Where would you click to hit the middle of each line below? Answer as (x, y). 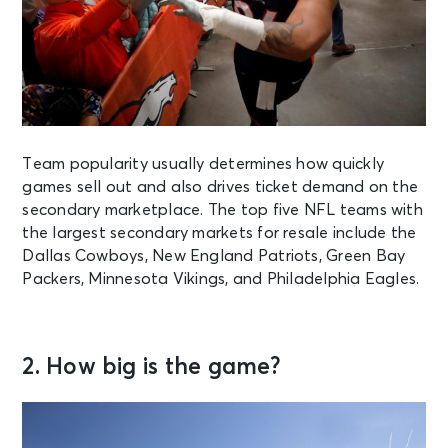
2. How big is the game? (152, 368)
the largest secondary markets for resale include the (219, 233)
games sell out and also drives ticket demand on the (220, 187)
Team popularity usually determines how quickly (203, 164)
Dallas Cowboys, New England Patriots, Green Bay (214, 256)
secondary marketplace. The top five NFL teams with (222, 210)
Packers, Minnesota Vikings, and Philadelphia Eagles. (221, 279)
